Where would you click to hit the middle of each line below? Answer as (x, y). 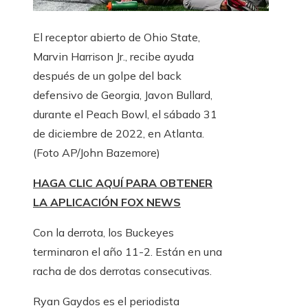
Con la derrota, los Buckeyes (103, 233)
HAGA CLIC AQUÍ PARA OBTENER (123, 183)
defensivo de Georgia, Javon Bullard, (123, 95)
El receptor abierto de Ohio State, (117, 37)
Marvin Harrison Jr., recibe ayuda (113, 57)
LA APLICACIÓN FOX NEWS (107, 202)
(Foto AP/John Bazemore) (97, 153)
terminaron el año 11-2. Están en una (128, 252)
